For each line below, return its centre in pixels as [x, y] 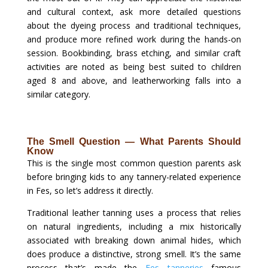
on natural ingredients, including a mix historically [134, 227]
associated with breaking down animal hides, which [134, 240]
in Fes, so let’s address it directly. [90, 191]
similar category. [58, 95]
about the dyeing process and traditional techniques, [134, 26]
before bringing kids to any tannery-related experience [134, 177]
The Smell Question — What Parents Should [134, 142]
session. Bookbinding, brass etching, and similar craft [134, 53]
